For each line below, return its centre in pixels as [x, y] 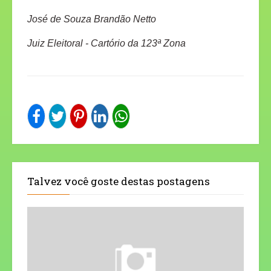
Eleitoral [65, 44]
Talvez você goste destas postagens [119, 181]
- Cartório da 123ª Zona [135, 44]
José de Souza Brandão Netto [92, 19]
